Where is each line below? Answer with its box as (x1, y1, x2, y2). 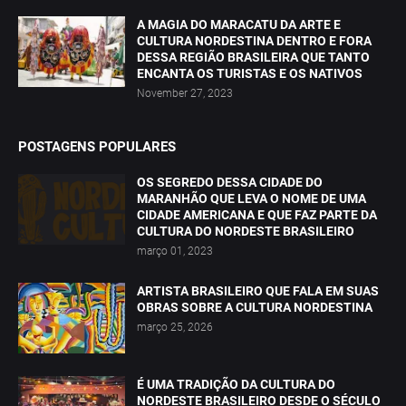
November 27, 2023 (137, 87, 233, 101)
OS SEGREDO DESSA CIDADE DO (137, 175, 323, 190)
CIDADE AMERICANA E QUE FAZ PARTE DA (137, 208, 377, 223)
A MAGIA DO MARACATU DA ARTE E (137, 17, 341, 33)
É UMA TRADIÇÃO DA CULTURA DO (137, 377, 335, 392)
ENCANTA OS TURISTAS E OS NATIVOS (137, 66, 362, 82)
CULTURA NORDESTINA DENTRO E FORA (137, 34, 372, 49)
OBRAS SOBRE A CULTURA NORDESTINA (137, 300, 372, 315)
